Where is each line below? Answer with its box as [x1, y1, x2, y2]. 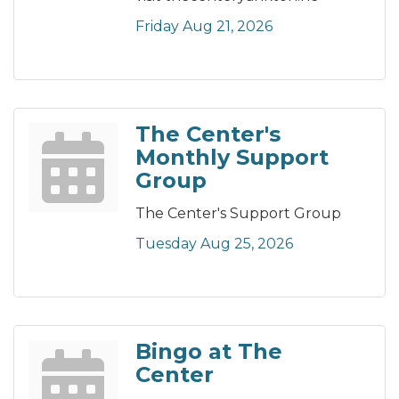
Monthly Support [135, 144, 329, 171]
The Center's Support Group [135, 205, 341, 223]
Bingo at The [135, 338, 282, 365]
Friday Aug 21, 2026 [135, 18, 273, 36]
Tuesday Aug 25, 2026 [135, 235, 293, 253]
